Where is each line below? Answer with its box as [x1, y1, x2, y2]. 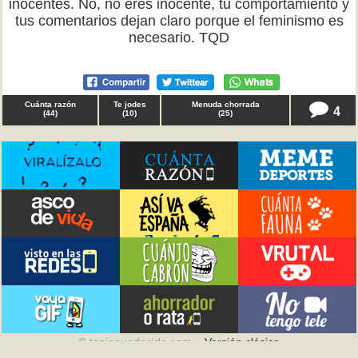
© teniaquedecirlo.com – [78, 336, 205, 348]
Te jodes [113, 100, 146, 109]
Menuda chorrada [191, 100, 260, 109]
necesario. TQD [129, 30, 229, 46]
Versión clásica [205, 336, 280, 348]
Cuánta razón [24, 100, 76, 109]
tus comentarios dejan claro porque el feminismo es [14, 13, 344, 29]
